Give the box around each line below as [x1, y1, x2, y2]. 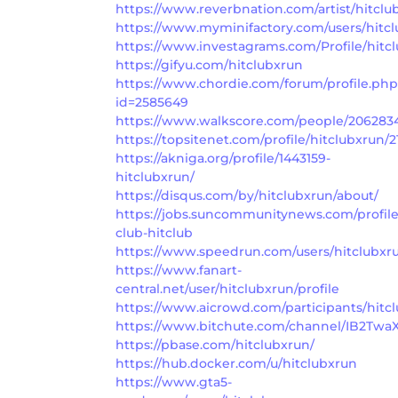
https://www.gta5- [115, 373, 232, 390]
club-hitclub [115, 224, 193, 241]
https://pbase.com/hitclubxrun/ [115, 336, 314, 353]
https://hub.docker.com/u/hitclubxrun [115, 354, 357, 371]
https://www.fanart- [115, 261, 242, 278]
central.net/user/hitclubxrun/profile [115, 280, 339, 297]
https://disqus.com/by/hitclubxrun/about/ [115, 187, 378, 203]
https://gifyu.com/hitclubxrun [115, 56, 303, 73]
